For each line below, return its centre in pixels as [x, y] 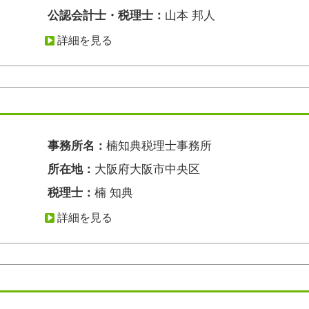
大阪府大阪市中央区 [147, 169]
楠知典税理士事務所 [159, 146]
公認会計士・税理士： [106, 16]
